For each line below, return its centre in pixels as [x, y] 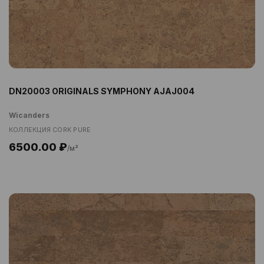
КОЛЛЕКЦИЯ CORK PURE [50, 129]
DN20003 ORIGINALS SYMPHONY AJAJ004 [102, 91]
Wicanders [29, 115]
